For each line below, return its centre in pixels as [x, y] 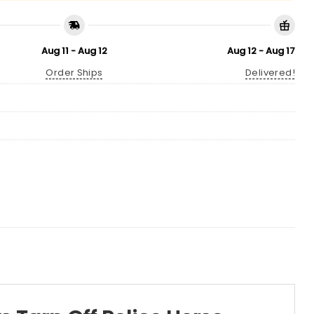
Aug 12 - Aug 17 [261, 50]
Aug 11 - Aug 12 [74, 50]
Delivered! [270, 72]
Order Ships [74, 72]
